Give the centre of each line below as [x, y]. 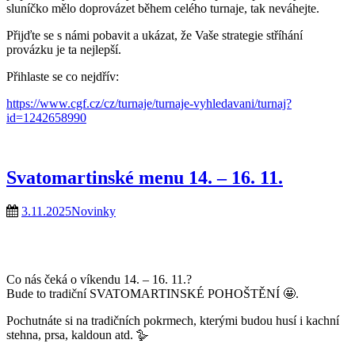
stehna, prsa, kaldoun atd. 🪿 [78, 335]
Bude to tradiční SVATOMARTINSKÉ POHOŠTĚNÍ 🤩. [153, 294]
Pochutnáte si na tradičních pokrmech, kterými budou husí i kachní [173, 321]
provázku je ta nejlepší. [65, 49]
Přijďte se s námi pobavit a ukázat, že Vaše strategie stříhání [155, 35]
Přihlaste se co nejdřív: [64, 76]
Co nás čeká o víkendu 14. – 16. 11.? [99, 280]
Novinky [94, 212]
